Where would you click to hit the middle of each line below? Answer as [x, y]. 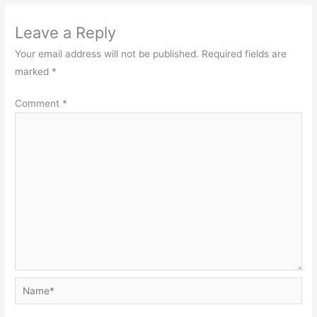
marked [34, 71]
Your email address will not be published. [107, 53]
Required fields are [244, 53]
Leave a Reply [66, 32]
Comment [39, 104]
